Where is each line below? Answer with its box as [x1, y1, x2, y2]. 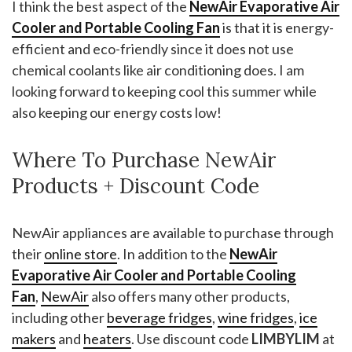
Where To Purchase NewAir [12, 146, 276, 173]
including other [12, 308, 107, 326]
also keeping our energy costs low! [12, 103, 222, 121]
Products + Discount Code [12, 172, 259, 199]
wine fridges [218, 308, 294, 326]
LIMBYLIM [251, 329, 320, 347]
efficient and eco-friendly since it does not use [12, 39, 294, 57]
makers [12, 329, 56, 347]
